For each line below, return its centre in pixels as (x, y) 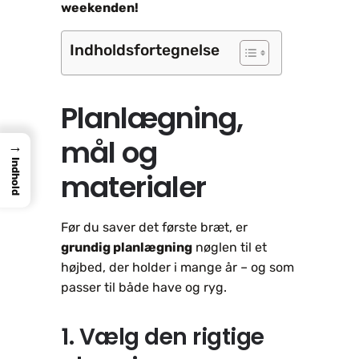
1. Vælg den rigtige (163, 337)
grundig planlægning (127, 247)
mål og (109, 152)
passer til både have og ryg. (144, 287)
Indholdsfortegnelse (145, 50)
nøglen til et (230, 247)
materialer (133, 187)
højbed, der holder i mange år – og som (177, 267)
